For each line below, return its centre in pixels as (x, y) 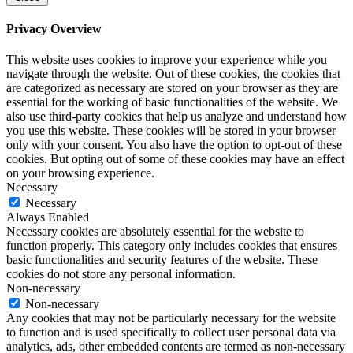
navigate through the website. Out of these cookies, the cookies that (173, 74)
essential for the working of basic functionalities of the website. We (172, 102)
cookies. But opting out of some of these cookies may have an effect (175, 159)
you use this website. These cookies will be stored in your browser (171, 131)
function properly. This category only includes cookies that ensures (172, 246)
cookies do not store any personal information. (121, 274)
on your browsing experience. (80, 173)
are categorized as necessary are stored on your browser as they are (172, 88)
